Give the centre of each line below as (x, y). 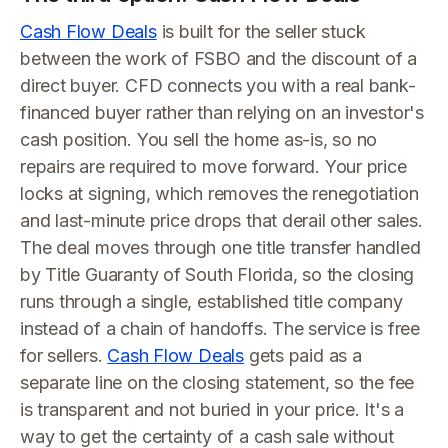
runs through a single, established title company (211, 301)
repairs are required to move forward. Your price (213, 166)
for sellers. (64, 355)
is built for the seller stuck (261, 31)
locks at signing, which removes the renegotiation (219, 193)
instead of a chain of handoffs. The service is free (220, 328)
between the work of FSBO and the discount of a (219, 58)
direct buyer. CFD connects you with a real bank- (218, 85)
